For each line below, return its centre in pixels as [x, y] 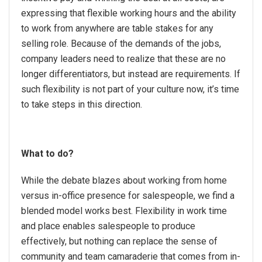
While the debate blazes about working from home [124, 180]
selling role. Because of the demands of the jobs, [121, 43]
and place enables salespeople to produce [108, 226]
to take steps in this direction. [82, 104]
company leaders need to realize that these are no [123, 58]
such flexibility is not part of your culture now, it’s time [130, 89]
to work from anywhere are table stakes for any [117, 28]
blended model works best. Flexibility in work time [124, 211]
